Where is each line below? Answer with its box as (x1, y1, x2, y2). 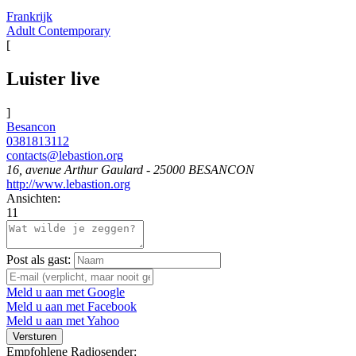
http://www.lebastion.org (6, 176, 130, 191)
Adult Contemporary (6, 23, 110, 37)
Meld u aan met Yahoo (6, 313, 119, 327)
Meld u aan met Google (6, 284, 125, 299)
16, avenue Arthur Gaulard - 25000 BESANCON (6, 162, 254, 176)
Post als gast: (6, 252, 71, 266)
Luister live (6, 68, 100, 89)
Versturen (13, 330, 56, 342)
